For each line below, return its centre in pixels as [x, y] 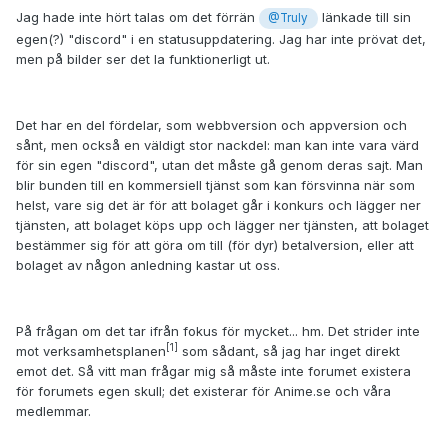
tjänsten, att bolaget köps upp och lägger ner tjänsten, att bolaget [222, 224]
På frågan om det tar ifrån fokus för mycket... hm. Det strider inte [218, 330]
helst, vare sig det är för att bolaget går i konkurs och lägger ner [218, 204]
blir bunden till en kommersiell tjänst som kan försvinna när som [215, 184]
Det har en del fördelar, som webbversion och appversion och [211, 124]
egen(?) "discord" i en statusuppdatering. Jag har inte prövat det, [221, 38]
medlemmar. [53, 410]
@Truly [288, 18]
